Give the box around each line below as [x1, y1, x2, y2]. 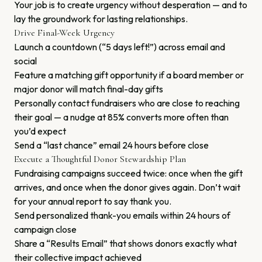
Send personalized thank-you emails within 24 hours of [14, 209, 230, 221]
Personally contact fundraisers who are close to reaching [14, 97, 240, 109]
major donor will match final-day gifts [14, 83, 163, 95]
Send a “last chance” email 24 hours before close [14, 139, 209, 151]
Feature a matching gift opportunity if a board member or [14, 69, 244, 81]
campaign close [14, 223, 77, 235]
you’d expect [14, 125, 66, 137]
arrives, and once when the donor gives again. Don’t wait [14, 181, 240, 193]
